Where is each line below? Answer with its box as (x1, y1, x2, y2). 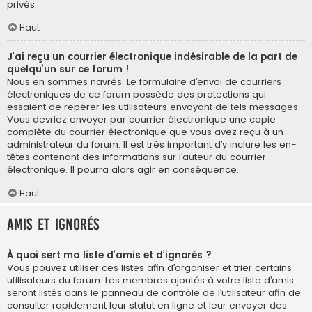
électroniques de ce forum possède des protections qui (7, 88, 266, 102)
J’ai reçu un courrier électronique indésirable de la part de (7, 50, 297, 64)
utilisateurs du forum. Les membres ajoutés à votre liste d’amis (7, 273, 294, 287)
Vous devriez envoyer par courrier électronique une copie (7, 113, 276, 127)
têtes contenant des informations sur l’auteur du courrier (7, 150, 266, 164)
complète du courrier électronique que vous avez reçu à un (7, 125, 283, 139)
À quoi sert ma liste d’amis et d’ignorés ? (7, 248, 212, 262)
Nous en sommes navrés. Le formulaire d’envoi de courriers (7, 75, 281, 89)
